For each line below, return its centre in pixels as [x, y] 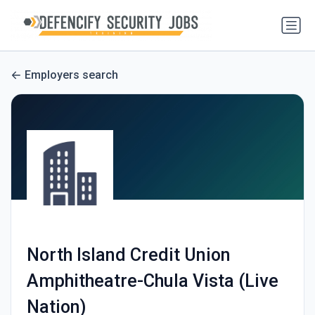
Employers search [71, 75]
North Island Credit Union [128, 255]
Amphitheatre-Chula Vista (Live [152, 281]
